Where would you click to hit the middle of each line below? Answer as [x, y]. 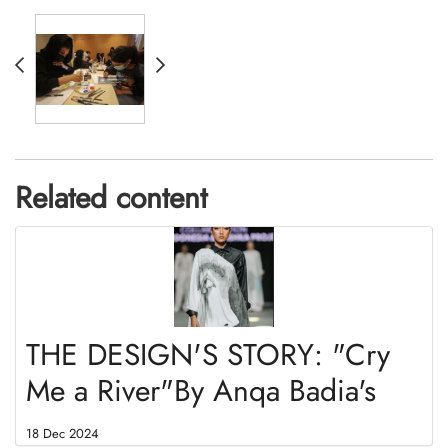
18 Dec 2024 [62, 434]
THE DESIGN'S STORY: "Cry [208, 355]
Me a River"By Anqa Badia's [201, 391]
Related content [111, 198]
